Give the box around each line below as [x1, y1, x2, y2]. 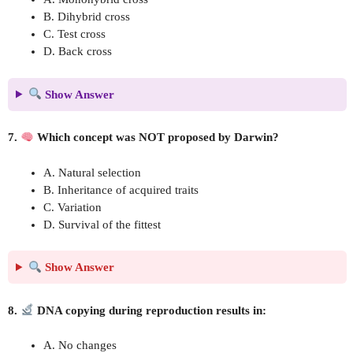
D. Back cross [43, 45, 112, 58]
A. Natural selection [43, 165, 141, 179]
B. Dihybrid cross [43, 10, 130, 23]
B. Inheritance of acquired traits [43, 183, 199, 196]
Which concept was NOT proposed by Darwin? [34, 131, 280, 143]
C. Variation [43, 200, 102, 214]
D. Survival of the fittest [43, 217, 161, 231]
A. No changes [43, 339, 117, 351]
